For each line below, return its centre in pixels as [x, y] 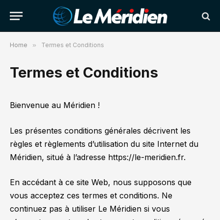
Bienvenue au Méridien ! [55, 105]
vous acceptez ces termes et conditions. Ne [91, 196]
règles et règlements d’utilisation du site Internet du [104, 144]
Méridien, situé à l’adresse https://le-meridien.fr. [98, 157]
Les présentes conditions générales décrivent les [100, 130]
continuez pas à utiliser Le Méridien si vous [90, 209]
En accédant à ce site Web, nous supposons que [101, 182]
